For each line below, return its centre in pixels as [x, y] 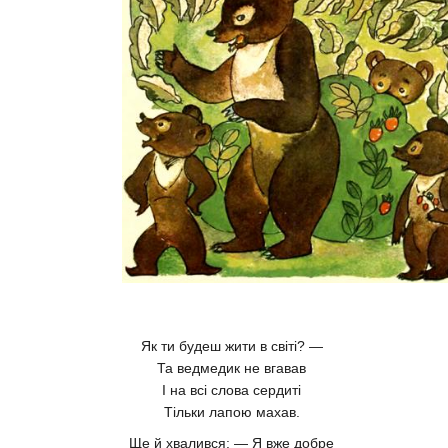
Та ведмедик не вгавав [231, 368]
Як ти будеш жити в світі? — [231, 346]
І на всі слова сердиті [231, 390]
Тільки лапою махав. [231, 412]
